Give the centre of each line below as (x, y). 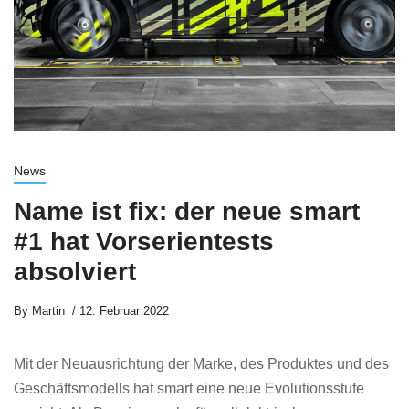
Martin (47, 311)
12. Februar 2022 (124, 311)
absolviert (75, 272)
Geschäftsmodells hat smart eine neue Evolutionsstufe (189, 388)
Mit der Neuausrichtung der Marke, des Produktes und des (201, 364)
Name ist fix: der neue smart (187, 211)
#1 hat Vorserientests (144, 241)
